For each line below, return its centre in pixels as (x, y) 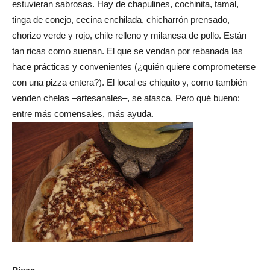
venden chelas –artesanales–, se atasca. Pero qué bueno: (126, 98)
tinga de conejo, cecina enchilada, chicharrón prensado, (121, 20)
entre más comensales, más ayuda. (83, 114)
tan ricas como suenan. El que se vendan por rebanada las (127, 51)
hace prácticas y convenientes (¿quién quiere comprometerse (134, 67)
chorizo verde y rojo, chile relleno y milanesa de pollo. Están (129, 36)
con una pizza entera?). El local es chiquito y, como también (130, 83)
